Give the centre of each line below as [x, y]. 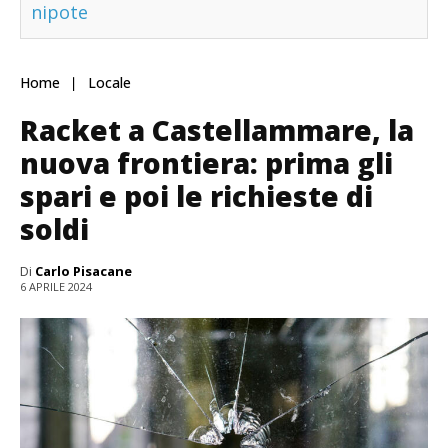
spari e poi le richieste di [196, 196]
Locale [109, 83]
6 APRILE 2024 [56, 287]
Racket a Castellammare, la [217, 130]
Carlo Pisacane [83, 271]
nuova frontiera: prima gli [206, 163]
